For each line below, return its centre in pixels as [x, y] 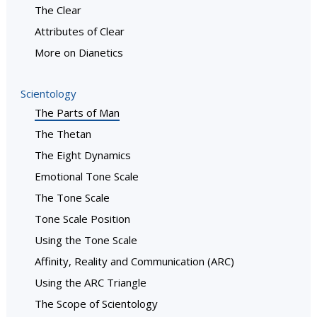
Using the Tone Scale [86, 240]
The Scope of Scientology [96, 303]
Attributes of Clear [80, 31]
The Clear [58, 10]
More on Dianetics [79, 52]
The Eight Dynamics [83, 155]
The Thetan [63, 133]
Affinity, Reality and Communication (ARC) [134, 261]
